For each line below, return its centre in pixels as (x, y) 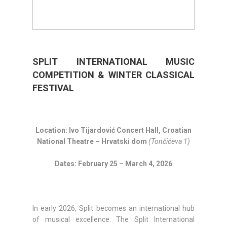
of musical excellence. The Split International (113, 220)
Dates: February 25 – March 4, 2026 (113, 164)
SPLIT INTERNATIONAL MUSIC (113, 62)
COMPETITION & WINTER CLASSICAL (113, 75)
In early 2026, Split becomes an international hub (113, 209)
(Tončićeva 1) (169, 142)
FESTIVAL (53, 88)
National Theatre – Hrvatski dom (93, 142)
